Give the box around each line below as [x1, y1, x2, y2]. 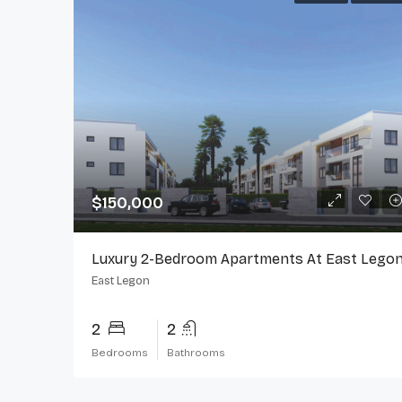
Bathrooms [167, 346, 225, 360]
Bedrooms [92, 346, 148, 360]
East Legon [92, 274, 150, 289]
